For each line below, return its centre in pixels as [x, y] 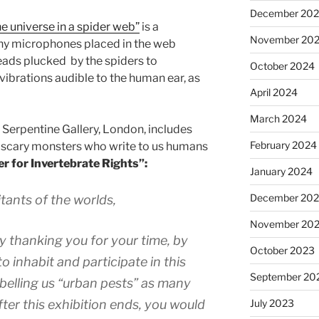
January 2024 [281, 171]
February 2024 [283, 145]
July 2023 [272, 303]
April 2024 [273, 92]
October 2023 [282, 250]
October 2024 [282, 66]
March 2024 [278, 119]
